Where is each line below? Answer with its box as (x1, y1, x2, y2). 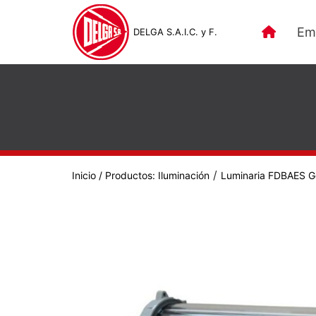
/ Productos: (96, 169, 158, 181)
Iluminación (158, 169, 209, 181)
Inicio (72, 169, 96, 181)
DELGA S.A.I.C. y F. (133, 25, 217, 37)
